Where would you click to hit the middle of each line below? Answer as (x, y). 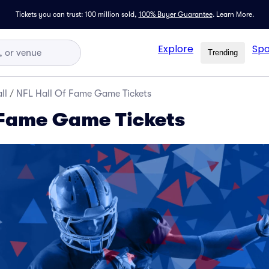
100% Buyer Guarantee (175, 14)
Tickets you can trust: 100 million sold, (76, 14)
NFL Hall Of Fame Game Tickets (84, 94)
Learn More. (235, 14)
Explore (176, 49)
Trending (223, 53)
